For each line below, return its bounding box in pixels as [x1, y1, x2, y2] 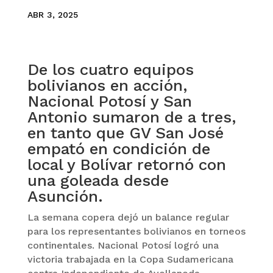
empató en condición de [27, 140, 210, 158]
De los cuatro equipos [27, 60, 194, 79]
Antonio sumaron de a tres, [27, 108, 236, 127]
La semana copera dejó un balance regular [27, 211, 229, 224]
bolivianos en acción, [27, 76, 187, 95]
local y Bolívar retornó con [27, 155, 226, 174]
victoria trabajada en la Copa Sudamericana [27, 253, 233, 266]
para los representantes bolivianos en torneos [27, 225, 246, 238]
